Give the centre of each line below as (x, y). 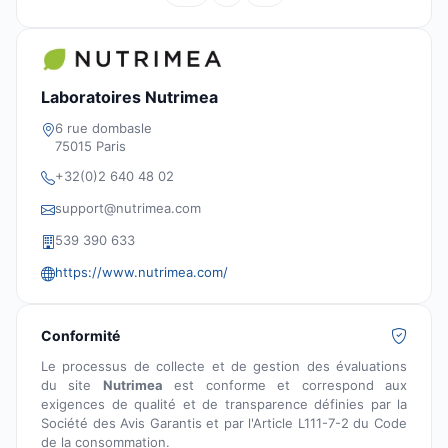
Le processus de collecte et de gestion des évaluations (224, 366)
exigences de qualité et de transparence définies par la (224, 404)
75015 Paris (90, 146)
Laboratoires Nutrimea (129, 97)
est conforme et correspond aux (285, 385)
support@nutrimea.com (128, 208)
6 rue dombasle (103, 128)
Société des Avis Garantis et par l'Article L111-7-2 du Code (224, 423)
